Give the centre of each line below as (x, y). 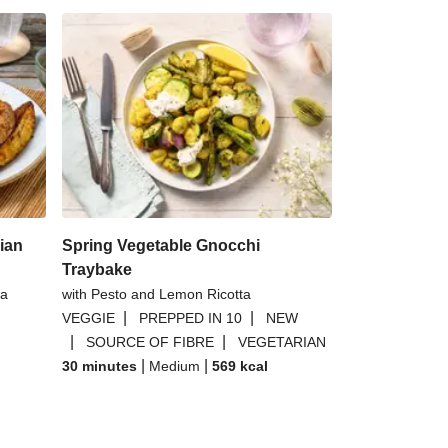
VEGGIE (88, 318)
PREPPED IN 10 (190, 318)
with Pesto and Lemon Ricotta (156, 294)
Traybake (97, 269)
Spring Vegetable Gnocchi (161, 245)
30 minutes (99, 366)
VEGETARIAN (282, 342)
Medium (174, 366)
